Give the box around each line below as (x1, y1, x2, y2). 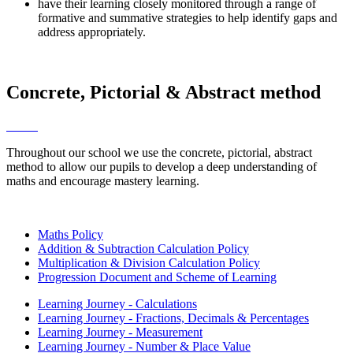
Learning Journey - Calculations (38, 296, 197, 310)
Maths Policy (38, 227, 103, 241)
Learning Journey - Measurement (38, 325, 203, 339)
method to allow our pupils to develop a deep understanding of (6, 159, 317, 173)
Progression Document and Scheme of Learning (38, 269, 277, 284)
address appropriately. (38, 24, 146, 39)
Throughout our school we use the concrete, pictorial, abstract (6, 145, 312, 159)
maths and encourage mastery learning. (6, 173, 203, 188)
